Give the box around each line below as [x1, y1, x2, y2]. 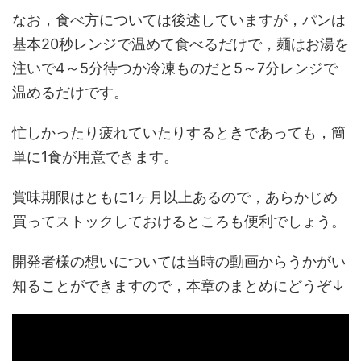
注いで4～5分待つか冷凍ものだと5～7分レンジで [12, 59, 338, 77]
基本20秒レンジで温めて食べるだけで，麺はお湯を [12, 35, 349, 52]
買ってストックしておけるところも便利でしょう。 [12, 212, 346, 230]
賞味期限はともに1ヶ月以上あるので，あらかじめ [12, 188, 338, 205]
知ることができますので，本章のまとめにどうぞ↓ [12, 276, 345, 294]
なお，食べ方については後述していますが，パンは [12, 10, 346, 28]
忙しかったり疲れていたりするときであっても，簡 [12, 123, 346, 141]
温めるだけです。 [12, 83, 128, 101]
